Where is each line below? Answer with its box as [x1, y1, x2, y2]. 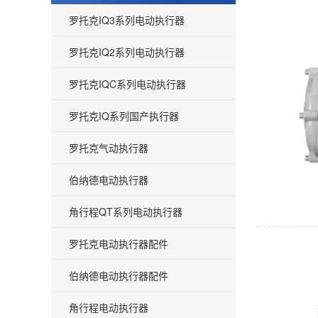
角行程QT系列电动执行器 [69, 204, 182, 219]
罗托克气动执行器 [69, 141, 148, 155]
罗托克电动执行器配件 [69, 236, 168, 251]
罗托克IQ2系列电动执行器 [69, 45, 185, 59]
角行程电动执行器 [69, 300, 148, 314]
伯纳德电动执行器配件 [69, 268, 168, 283]
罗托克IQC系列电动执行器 [69, 77, 186, 91]
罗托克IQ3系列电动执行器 [69, 13, 185, 27]
